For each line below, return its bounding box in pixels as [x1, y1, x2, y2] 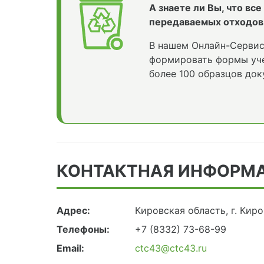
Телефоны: [57, 223, 110, 236]
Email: [57, 242, 84, 255]
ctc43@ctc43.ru [134, 242, 207, 255]
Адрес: [57, 204, 90, 217]
